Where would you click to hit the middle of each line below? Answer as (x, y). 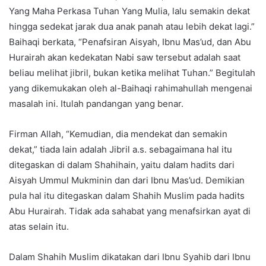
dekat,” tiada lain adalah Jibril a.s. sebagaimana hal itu (121, 150)
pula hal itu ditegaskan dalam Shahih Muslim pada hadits (127, 196)
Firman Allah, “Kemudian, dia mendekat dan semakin (118, 134)
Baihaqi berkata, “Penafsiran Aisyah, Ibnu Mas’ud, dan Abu (130, 42)
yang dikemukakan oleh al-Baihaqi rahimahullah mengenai (131, 88)
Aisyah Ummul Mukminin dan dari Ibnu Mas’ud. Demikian (127, 180)
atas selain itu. (39, 227)
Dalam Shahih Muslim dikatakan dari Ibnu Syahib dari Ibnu (130, 257)
